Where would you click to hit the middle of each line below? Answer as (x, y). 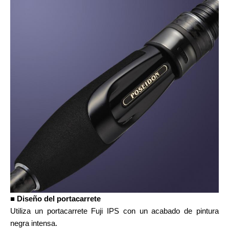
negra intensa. (34, 223)
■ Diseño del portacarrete (55, 198)
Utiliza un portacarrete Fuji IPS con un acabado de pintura (114, 211)
